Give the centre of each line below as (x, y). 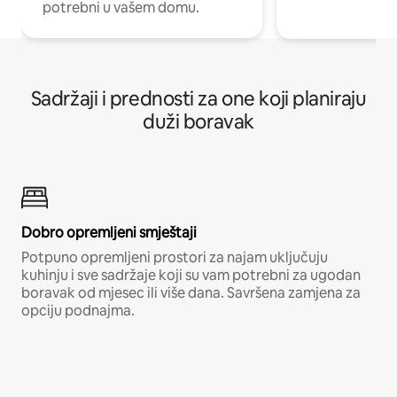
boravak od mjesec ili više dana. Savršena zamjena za (191, 292)
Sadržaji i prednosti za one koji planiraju (198, 98)
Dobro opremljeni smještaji (109, 232)
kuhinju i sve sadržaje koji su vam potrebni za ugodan (191, 275)
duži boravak (198, 121)
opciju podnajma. (78, 310)
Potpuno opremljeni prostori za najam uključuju (175, 257)
